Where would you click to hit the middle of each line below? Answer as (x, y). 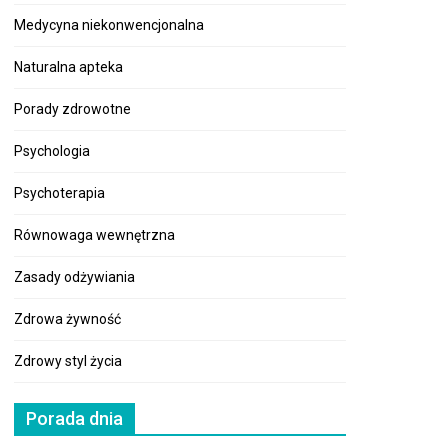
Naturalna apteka (68, 67)
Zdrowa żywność (67, 319)
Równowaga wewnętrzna (94, 235)
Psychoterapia (59, 193)
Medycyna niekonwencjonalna (109, 25)
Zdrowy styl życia (68, 361)
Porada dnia (74, 419)
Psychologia (52, 151)
